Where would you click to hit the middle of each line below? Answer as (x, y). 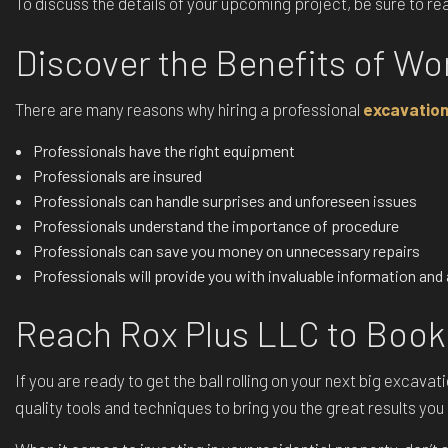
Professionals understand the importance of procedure (215, 225)
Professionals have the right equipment (163, 150)
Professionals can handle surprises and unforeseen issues (224, 200)
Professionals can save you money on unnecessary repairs (226, 250)
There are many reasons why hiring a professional (189, 109)
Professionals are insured (117, 175)
